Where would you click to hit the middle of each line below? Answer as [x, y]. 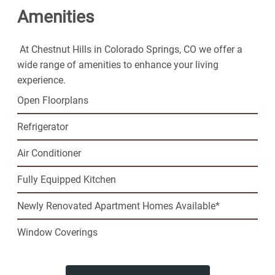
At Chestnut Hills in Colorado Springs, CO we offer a [130, 49]
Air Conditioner [49, 153]
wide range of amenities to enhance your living [118, 64]
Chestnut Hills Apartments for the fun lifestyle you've [131, 14]
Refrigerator [43, 126]
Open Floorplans [53, 100]
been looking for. [53, 29]
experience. [43, 80]
